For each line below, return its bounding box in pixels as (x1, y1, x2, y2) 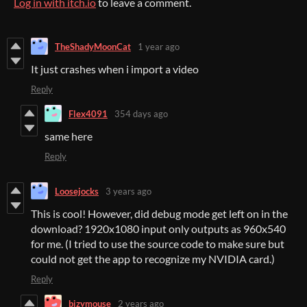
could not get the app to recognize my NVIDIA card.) (31, 252, 275, 266)
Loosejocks (55, 185, 99, 197)
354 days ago (114, 108, 168, 119)
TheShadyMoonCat (55, 40, 131, 52)
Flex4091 (69, 108, 108, 119)
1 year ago (138, 40, 180, 52)
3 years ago (106, 185, 151, 197)
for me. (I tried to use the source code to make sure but (31, 237, 284, 251)
